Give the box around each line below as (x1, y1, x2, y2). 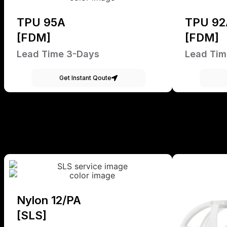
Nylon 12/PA (17, 194, 81, 207)
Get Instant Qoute (59, 74, 111, 82)
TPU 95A (17, 16, 65, 29)
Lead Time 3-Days (17, 49, 99, 60)
